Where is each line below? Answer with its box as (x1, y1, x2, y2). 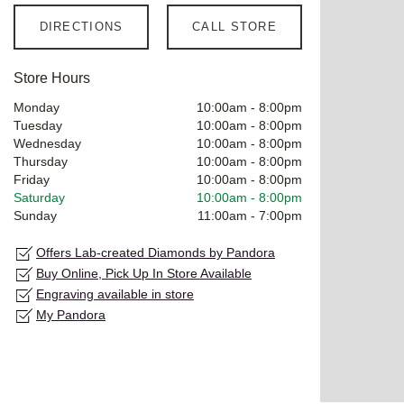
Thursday (14, 153, 68, 169)
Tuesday (14, 117, 62, 133)
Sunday (14, 207, 57, 223)
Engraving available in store (36, 286, 194, 301)
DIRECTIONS (39, 19, 124, 33)
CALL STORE (192, 19, 277, 33)
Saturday (14, 189, 65, 205)
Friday (14, 171, 50, 187)
